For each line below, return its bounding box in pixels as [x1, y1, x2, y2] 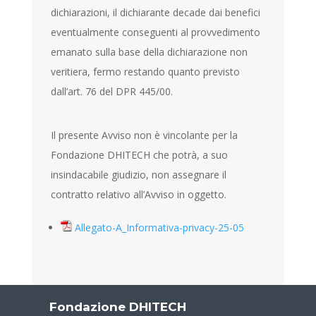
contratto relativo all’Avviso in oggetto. [51, 187, 227, 201]
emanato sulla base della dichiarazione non [51, 44, 248, 59]
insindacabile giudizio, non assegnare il [51, 167, 227, 181]
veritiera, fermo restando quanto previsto [51, 64, 241, 78]
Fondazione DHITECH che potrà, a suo [51, 147, 229, 162]
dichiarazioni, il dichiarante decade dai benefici [51, 5, 261, 19]
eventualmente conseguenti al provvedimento [51, 25, 261, 39]
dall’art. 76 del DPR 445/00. [51, 84, 174, 98]
